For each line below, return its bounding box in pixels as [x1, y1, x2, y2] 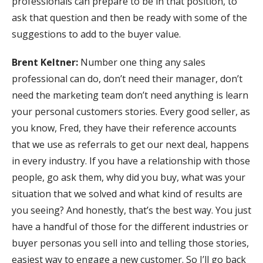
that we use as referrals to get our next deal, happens [12, 138, 249, 151]
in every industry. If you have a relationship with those [12, 154, 250, 168]
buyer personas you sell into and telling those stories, [12, 237, 249, 250]
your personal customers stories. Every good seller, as [12, 105, 250, 119]
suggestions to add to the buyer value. [12, 28, 181, 41]
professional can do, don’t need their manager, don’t [12, 72, 242, 86]
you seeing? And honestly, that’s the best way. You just [12, 204, 251, 217]
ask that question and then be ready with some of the [12, 11, 247, 25]
